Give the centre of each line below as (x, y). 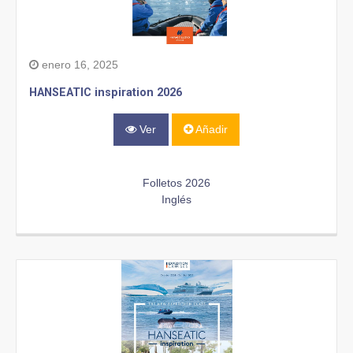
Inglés (176, 199)
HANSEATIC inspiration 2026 (106, 93)
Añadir (210, 130)
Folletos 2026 (176, 182)
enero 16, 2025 (78, 65)
